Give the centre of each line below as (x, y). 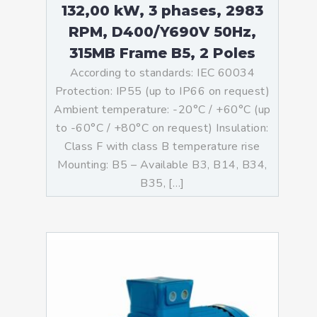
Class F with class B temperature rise (162, 146)
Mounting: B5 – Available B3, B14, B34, (162, 165)
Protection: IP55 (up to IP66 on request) (162, 91)
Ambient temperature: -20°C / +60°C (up (162, 110)
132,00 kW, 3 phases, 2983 (162, 11)
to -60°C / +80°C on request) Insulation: (162, 128)
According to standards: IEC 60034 (162, 73)
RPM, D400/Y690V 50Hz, (162, 32)
